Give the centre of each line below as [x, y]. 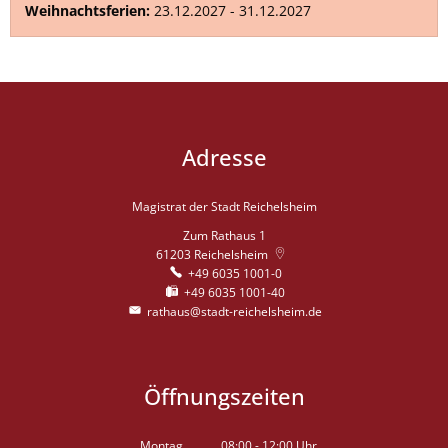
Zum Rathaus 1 [224, 235]
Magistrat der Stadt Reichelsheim [224, 206]
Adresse [224, 157]
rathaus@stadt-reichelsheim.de [234, 311]
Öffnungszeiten [224, 396]
